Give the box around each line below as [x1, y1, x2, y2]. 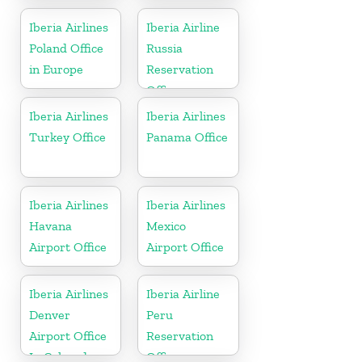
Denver [29, 306, 70, 322]
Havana [29, 217, 72, 234]
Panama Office [146, 128, 229, 145]
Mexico [146, 217, 187, 234]
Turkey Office [29, 128, 106, 145]
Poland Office [29, 40, 103, 56]
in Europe [29, 61, 83, 77]
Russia [146, 40, 183, 56]
